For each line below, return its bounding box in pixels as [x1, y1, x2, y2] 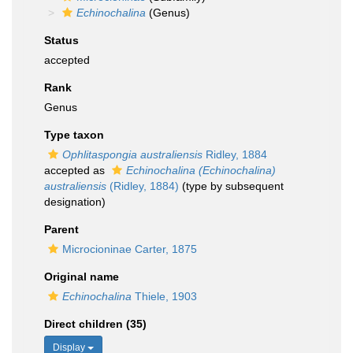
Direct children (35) [44, 318, 147, 330]
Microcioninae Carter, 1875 [62, 243, 197, 255]
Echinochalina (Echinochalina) [126, 164, 276, 176]
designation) [44, 195, 106, 208]
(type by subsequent [179, 180, 284, 192]
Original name [44, 270, 119, 283]
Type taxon [44, 128, 104, 141]
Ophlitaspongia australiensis [62, 148, 203, 161]
